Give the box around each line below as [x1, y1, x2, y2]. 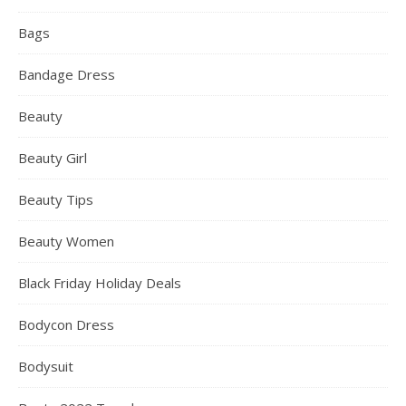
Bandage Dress [18, 64, 115, 83]
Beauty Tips [18, 189, 93, 208]
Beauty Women [18, 231, 114, 250]
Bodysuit [18, 356, 73, 375]
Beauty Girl [18, 148, 87, 167]
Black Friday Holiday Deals [18, 273, 181, 292]
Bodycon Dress [18, 314, 114, 333]
